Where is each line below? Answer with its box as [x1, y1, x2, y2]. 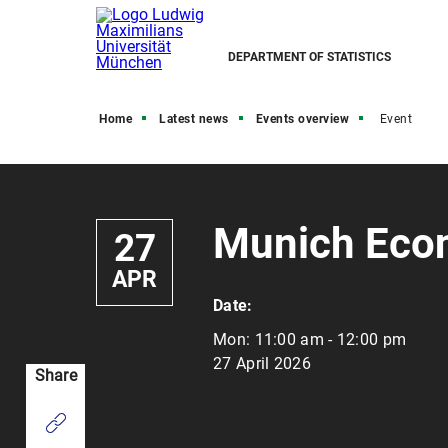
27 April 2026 [213, 354, 311, 373]
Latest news [159, 112, 229, 126]
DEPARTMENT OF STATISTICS [228, 50, 391, 64]
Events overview [255, 112, 349, 126]
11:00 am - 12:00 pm [254, 330, 407, 349]
